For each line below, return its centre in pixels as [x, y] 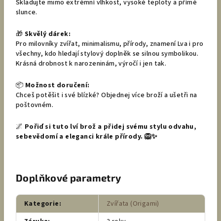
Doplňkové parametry [69, 178]
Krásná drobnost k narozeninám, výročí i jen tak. [91, 64]
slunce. [27, 12]
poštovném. [35, 105]
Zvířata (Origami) [133, 204]
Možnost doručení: [57, 85]
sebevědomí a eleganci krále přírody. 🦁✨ [87, 137]
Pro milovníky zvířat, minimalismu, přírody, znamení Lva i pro [110, 44]
